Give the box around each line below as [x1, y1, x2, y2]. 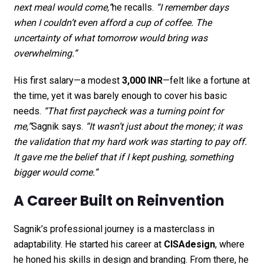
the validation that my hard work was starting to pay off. [13, 136, 247, 147]
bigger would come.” [13, 166, 98, 178]
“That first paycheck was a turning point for [43, 105, 223, 117]
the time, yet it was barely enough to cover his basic [13, 90, 227, 101]
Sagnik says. [31, 120, 85, 132]
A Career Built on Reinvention [13, 190, 225, 210]
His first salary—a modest [13, 74, 122, 86]
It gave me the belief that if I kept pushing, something [13, 151, 233, 163]
